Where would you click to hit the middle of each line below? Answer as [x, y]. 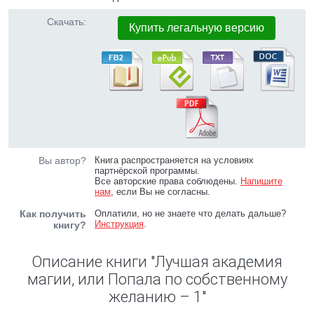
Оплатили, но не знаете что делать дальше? [191, 213]
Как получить [53, 214]
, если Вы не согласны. [161, 192]
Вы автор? [62, 161]
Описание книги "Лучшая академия [157, 262]
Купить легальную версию [197, 28]
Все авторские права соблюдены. [168, 181]
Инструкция [120, 224]
